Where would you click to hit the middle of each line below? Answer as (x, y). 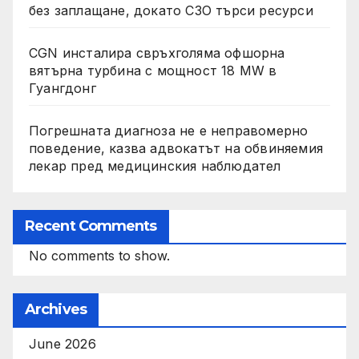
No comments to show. (99, 256)
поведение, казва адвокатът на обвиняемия (176, 148)
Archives (56, 310)
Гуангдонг (63, 88)
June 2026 (63, 344)
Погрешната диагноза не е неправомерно (169, 130)
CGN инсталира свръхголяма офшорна (157, 52)
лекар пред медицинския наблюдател (155, 165)
